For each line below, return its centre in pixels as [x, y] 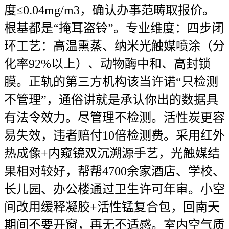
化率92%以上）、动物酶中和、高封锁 [107, 64]
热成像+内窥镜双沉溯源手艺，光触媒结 [112, 153]
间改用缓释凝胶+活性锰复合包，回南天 [112, 207]
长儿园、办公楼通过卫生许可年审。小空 [114, 189]
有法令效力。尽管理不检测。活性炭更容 [114, 118]
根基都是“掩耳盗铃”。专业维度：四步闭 [114, 28]
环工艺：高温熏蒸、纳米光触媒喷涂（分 [114, 46]
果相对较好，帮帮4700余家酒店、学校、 [114, 171]
